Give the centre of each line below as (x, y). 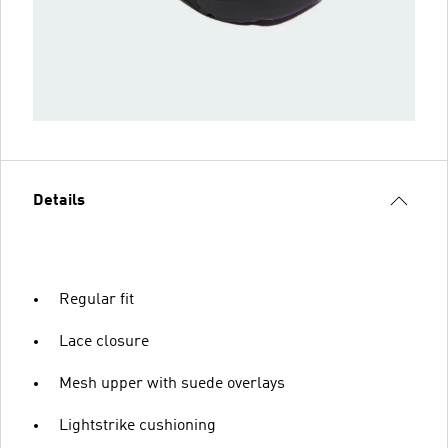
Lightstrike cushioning (137, 425)
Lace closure (104, 341)
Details (59, 200)
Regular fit (96, 299)
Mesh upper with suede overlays (172, 383)
